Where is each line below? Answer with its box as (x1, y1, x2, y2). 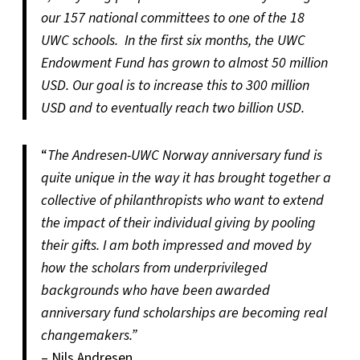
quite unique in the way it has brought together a (40, 168, 331, 188)
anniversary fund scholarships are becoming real (40, 303, 327, 323)
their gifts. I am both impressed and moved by (40, 235, 311, 256)
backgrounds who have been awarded (40, 280, 270, 301)
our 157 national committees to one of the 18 (40, 7, 305, 28)
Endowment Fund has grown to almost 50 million (40, 52, 328, 73)
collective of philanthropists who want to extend (40, 190, 324, 211)
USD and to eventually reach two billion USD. (40, 97, 305, 118)
